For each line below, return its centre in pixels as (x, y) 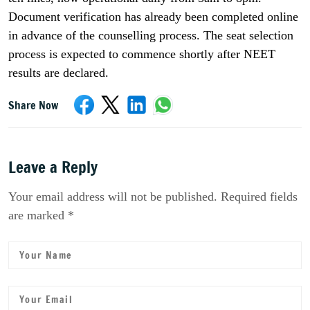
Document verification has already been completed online (153, 17)
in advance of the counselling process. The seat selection (151, 36)
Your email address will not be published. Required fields (153, 197)
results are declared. (58, 73)
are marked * (41, 216)
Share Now (33, 105)
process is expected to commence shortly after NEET (142, 54)
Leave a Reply (53, 167)
